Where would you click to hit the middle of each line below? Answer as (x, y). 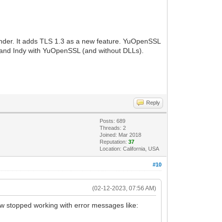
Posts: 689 (113, 121)
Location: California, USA (130, 148)
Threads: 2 (113, 128)
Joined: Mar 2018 (121, 135)
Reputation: (114, 141)
